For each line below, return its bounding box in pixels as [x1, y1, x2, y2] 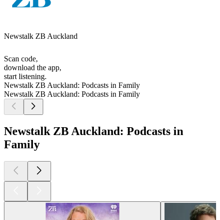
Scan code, [4, 55, 38, 63]
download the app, [4, 63, 61, 72]
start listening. [4, 72, 47, 81]
